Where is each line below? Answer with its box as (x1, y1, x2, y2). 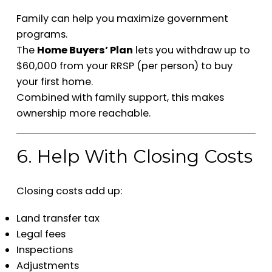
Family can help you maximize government (16, 12, 228, 26)
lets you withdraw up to (132, 43, 250, 58)
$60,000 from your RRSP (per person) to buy (16, 59, 233, 73)
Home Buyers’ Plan (36, 43, 133, 58)
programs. (16, 27, 67, 42)
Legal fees (16, 227, 66, 242)
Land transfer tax (16, 211, 100, 226)
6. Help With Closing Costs (16, 145, 253, 168)
